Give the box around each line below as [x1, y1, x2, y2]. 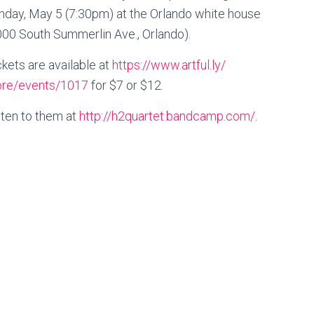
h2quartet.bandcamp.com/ [111, 109, 255, 123]
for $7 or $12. [88, 78, 163, 93]
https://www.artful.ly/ [112, 57, 226, 72]
